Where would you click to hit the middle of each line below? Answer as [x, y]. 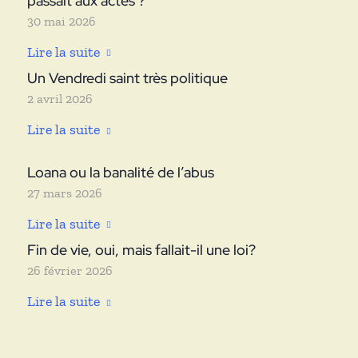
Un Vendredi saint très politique [127, 78]
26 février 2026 [70, 271]
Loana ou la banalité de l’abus [120, 172]
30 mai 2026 [61, 21]
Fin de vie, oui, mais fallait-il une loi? [141, 250]
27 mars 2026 [64, 193]
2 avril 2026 [60, 99]
